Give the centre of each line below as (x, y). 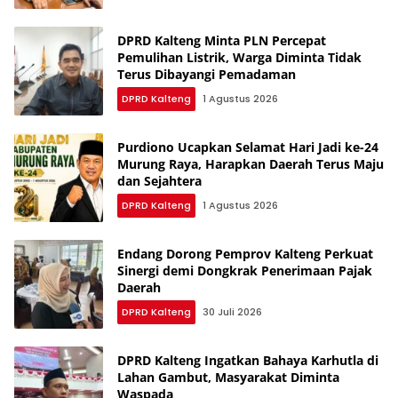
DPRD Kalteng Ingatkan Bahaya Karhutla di (248, 360)
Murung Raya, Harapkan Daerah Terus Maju (251, 163)
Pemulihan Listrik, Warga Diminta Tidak (239, 57)
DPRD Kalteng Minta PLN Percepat (222, 40)
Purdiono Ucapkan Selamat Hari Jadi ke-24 (248, 147)
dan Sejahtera (159, 180)
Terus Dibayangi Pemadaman (207, 74)
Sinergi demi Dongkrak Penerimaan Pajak (245, 270)
